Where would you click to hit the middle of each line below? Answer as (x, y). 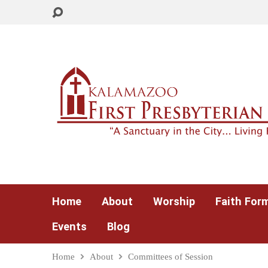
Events (69, 226)
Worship (174, 201)
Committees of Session (170, 256)
